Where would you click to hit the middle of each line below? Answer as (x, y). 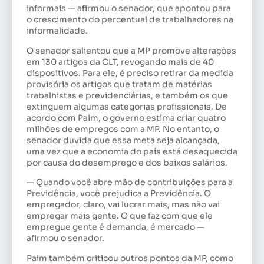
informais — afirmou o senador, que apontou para (129, 9)
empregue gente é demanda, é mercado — (115, 227)
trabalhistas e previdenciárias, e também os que (127, 95)
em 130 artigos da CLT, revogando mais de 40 (120, 62)
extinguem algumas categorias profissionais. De (127, 106)
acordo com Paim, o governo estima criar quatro (126, 118)
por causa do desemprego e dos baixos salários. (127, 162)
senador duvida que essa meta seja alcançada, (123, 140)
